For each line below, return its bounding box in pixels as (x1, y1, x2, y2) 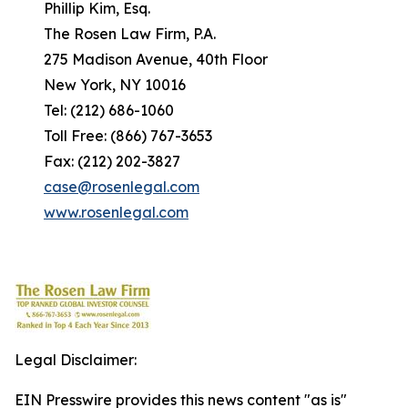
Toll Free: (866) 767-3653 (15, 127, 212, 145)
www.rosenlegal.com (44, 203, 189, 221)
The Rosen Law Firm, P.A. (15, 25, 216, 43)
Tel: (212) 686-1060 (15, 101, 174, 119)
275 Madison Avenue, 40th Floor (15, 50, 268, 68)
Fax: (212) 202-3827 (15, 152, 180, 170)
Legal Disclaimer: (15, 351, 137, 369)
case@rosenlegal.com (44, 178, 199, 196)
